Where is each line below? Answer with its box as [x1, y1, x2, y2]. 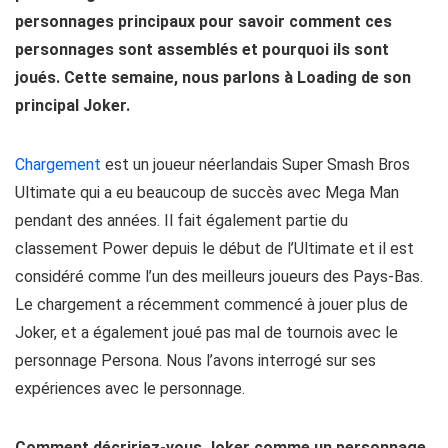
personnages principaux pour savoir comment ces [15, 12, 392, 31]
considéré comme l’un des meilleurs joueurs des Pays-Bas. [15, 267, 423, 286]
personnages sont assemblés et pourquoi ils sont [15, 40, 389, 59]
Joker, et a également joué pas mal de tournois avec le [15, 323, 398, 342]
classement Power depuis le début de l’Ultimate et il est [15, 239, 414, 258]
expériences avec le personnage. [15, 379, 245, 398]
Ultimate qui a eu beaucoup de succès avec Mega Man [15, 183, 399, 202]
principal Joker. [15, 96, 130, 115]
